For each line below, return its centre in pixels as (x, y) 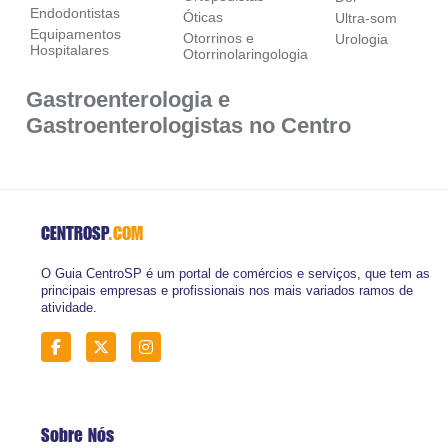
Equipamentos (76, 33)
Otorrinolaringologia (245, 53)
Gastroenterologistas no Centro (189, 126)
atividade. (68, 308)
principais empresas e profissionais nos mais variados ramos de (226, 291)
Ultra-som (366, 17)
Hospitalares (70, 49)
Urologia (362, 38)
